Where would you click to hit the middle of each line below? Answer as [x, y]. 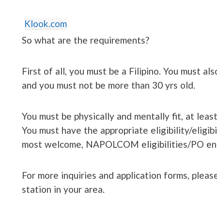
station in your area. [63, 189]
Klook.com [46, 23]
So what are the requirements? [85, 40]
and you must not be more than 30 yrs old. [108, 85]
